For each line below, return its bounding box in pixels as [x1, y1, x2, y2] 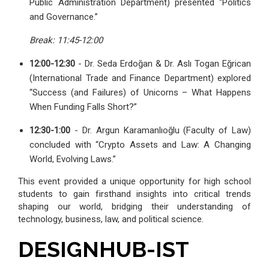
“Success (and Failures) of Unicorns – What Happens [29, 87, 251, 98]
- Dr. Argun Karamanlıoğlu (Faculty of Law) [70, 125, 251, 136]
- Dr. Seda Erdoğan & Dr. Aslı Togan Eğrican [75, 58, 251, 70]
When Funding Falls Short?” [29, 101, 138, 113]
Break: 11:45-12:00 [29, 35, 103, 46]
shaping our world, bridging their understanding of [18, 201, 251, 213]
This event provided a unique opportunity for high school [18, 176, 251, 187]
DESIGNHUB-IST [18, 237, 195, 262]
